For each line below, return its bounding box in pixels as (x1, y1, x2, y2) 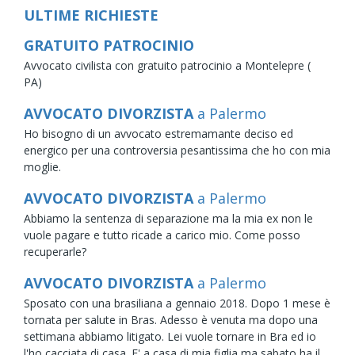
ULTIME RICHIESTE (24, 5, 158, 25)
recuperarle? (24, 243, 86, 259)
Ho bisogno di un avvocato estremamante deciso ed (24, 125, 293, 141)
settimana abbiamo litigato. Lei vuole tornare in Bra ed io (24, 328, 316, 344)
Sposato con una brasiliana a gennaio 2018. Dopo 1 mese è (24, 295, 330, 311)
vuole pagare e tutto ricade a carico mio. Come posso (24, 227, 300, 242)
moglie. (24, 158, 61, 174)
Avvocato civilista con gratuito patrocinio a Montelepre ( (24, 57, 311, 73)
